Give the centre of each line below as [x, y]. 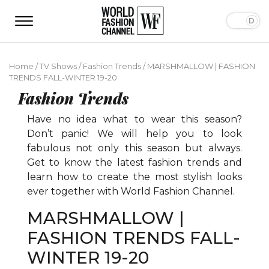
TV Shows [58, 66]
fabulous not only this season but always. [134, 148]
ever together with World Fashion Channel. [132, 191]
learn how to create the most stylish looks [134, 177]
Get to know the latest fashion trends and [134, 162]
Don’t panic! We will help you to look [134, 133]
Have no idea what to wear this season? [134, 119]
